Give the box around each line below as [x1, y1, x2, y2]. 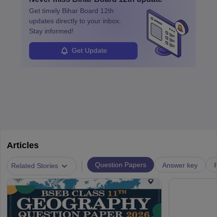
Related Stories [11, 162, 58, 170]
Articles [6, 140, 39, 150]
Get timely [29, 6, 62, 15]
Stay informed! [29, 27, 74, 35]
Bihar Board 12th [62, 6, 114, 15]
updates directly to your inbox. [29, 16, 121, 25]
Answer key [162, 161, 198, 169]
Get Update [71, 46, 107, 55]
